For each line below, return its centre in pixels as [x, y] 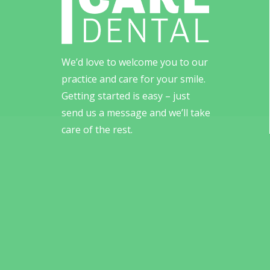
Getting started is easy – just [126, 96]
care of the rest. [97, 130]
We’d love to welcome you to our [135, 62]
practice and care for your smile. [133, 79]
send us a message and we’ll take [136, 113]
